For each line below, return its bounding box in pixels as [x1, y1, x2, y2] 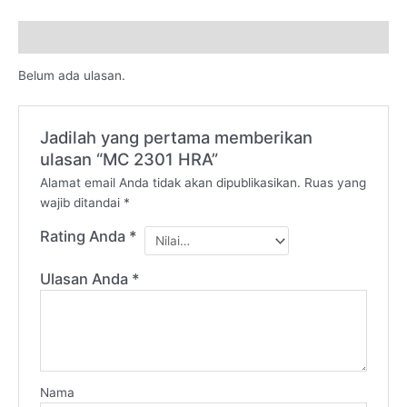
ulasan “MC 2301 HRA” [39, 149, 218, 170]
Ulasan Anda [39, 269, 132, 288]
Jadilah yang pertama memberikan [39, 127, 313, 148]
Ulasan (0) [18, 29, 83, 45]
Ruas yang [303, 175, 366, 191]
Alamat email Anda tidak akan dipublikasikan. [39, 175, 301, 191]
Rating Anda [39, 227, 129, 246]
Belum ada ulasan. [18, 68, 125, 84]
